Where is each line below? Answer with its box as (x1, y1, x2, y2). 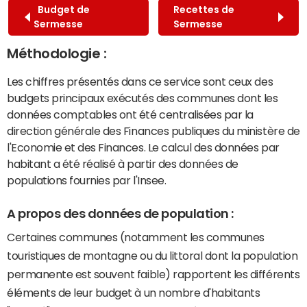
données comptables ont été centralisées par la (7, 108, 254, 120)
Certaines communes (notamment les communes (7, 232, 265, 243)
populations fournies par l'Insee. (7, 174, 167, 186)
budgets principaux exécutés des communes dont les (7, 92, 278, 103)
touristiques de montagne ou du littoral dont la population (7, 250, 298, 262)
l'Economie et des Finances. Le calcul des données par (7, 141, 280, 153)
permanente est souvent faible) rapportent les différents (7, 269, 300, 280)
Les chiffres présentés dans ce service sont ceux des (7, 75, 273, 87)
